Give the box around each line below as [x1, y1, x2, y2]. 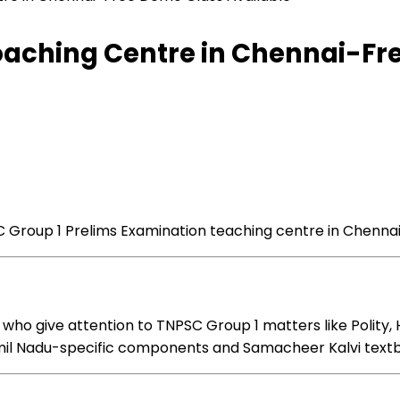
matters [262, 315, 321, 336]
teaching [210, 221, 272, 241]
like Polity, [321, 315, 396, 336]
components [118, 337, 209, 358]
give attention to [36, 315, 153, 336]
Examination [121, 221, 206, 241]
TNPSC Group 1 [153, 315, 262, 336]
